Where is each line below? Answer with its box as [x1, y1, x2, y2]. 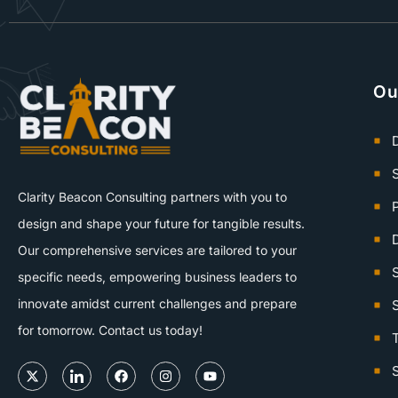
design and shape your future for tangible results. [18, 216, 305, 232]
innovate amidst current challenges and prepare [18, 296, 297, 312]
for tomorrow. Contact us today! [18, 322, 203, 338]
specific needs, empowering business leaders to [18, 269, 297, 285]
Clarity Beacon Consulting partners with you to [18, 189, 287, 205]
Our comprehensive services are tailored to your [18, 243, 297, 259]
